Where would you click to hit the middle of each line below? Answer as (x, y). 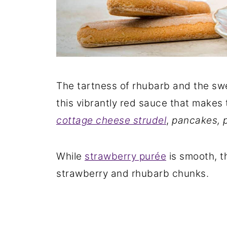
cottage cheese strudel (111, 120)
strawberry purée (125, 156)
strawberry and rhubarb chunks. (133, 174)
